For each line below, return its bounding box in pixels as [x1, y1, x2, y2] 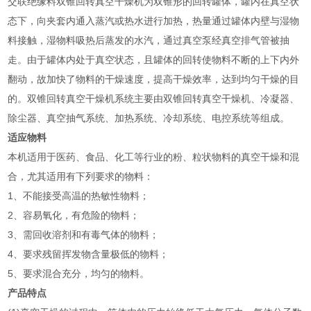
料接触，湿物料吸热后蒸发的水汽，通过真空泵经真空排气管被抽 [8, 34, 290, 46]
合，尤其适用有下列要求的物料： [8, 170, 154, 182]
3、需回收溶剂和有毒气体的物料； [8, 228, 160, 240]
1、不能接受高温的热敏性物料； [8, 190, 150, 201]
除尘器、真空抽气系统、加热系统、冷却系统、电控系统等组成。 [8, 112, 290, 124]
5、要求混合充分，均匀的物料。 [8, 267, 150, 279]
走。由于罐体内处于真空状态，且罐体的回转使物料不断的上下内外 [8, 53, 300, 65]
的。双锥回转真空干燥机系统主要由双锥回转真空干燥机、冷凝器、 [8, 92, 300, 104]
